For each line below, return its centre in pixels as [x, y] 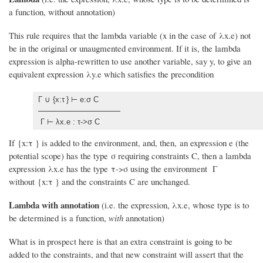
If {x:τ [21, 143]
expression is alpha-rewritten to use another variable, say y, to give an [130, 61]
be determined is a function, [59, 218]
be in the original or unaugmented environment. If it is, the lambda [125, 48]
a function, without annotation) [62, 12]
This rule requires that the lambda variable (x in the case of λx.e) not [130, 36]
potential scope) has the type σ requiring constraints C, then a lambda [130, 156]
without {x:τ [31, 182]
